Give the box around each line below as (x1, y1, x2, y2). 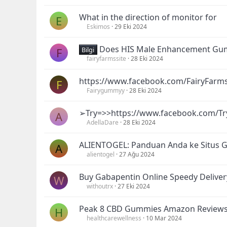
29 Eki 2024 (115, 22, 147, 31)
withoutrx (87, 182, 113, 191)
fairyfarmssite (87, 54, 126, 63)
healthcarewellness (87, 214, 141, 222)
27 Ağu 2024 (119, 150, 155, 159)
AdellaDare (87, 118, 119, 127)
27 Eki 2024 (118, 182, 150, 191)
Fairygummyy (87, 86, 125, 95)
